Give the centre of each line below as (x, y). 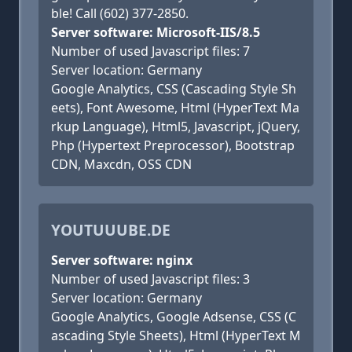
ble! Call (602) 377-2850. (120, 13)
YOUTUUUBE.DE (111, 230)
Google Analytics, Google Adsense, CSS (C (174, 317)
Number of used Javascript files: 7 (150, 51)
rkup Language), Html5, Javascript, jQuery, (176, 126)
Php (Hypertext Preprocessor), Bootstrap (173, 145)
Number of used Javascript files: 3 (150, 279)
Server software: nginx (122, 260)
